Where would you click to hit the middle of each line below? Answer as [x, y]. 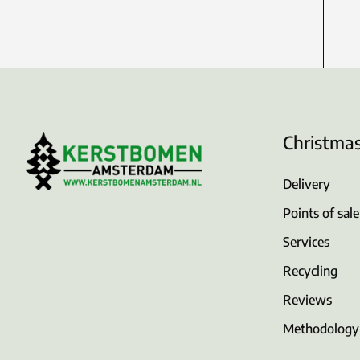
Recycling [310, 271]
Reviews [307, 300]
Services [306, 242]
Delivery [307, 184]
